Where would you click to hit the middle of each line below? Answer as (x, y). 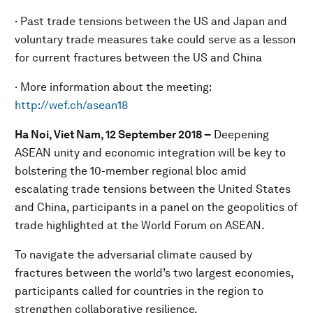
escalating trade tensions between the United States (153, 189)
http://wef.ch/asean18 (71, 105)
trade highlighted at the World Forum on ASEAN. (140, 225)
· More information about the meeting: (113, 87)
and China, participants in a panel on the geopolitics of (156, 207)
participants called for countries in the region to (139, 291)
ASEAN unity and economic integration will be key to (150, 153)
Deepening (240, 134)
